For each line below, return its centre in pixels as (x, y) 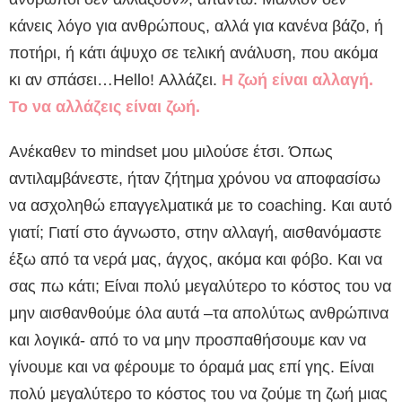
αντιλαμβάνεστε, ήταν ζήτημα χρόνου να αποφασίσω (195, 179)
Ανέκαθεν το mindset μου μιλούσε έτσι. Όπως (171, 152)
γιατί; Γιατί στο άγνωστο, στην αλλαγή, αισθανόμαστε (195, 233)
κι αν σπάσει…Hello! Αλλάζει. (115, 80)
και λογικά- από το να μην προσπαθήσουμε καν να (188, 341)
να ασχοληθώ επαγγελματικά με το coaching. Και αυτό (201, 206)
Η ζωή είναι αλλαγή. (297, 80)
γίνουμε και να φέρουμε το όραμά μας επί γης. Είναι (192, 367)
